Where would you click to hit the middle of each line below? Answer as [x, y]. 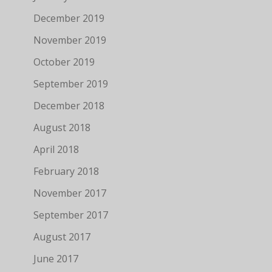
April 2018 [56, 149]
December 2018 [69, 106]
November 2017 [70, 193]
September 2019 [70, 84]
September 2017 [70, 215]
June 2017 [56, 259]
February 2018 [66, 171]
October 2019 [64, 62]
